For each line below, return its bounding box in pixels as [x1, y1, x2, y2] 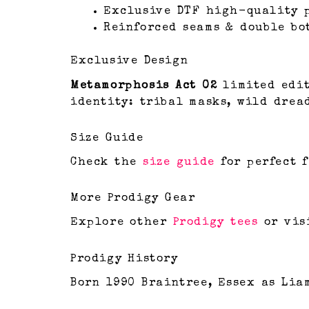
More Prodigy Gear [70, 192, 196, 204]
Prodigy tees [172, 217, 259, 229]
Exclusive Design [70, 56, 189, 68]
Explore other [70, 217, 173, 229]
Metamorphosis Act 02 [70, 80, 218, 92]
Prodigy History [70, 254, 179, 266]
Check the [70, 157, 143, 168]
